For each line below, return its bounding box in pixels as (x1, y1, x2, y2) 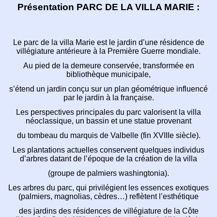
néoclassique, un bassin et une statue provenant (26, 117, 191, 125)
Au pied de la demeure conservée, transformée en (23, 62, 194, 70)
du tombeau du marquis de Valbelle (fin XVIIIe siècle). (16, 131, 201, 140)
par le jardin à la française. (63, 93, 154, 102)
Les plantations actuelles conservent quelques (13, 146, 173, 155)
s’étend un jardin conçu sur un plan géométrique (9, 85, 176, 93)
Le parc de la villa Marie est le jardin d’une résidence (13, 38, 196, 47)
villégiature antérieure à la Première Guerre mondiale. (16, 47, 201, 56)
